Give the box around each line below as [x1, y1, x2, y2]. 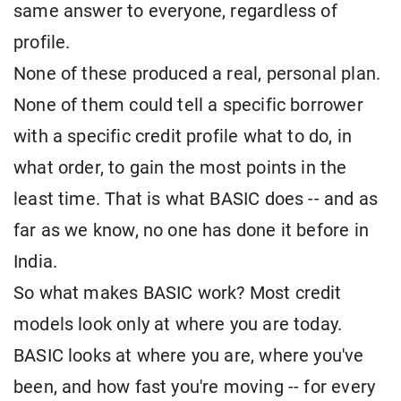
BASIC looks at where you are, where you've [13, 346, 364, 367]
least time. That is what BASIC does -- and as [13, 189, 379, 210]
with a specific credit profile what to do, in [13, 126, 353, 148]
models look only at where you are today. [13, 314, 343, 336]
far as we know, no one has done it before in [13, 220, 369, 242]
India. [13, 252, 58, 273]
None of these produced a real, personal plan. [13, 64, 381, 85]
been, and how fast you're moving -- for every [13, 377, 376, 398]
